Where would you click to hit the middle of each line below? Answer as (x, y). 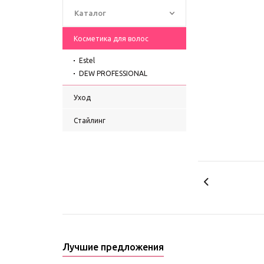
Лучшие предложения (113, 247)
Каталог (90, 13)
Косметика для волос (111, 39)
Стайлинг (90, 121)
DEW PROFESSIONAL (113, 73)
